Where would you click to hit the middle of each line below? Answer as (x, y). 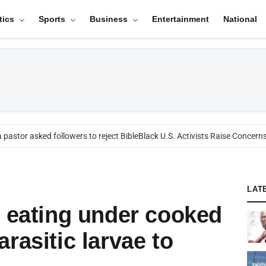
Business (110, 19)
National (240, 19)
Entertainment (180, 19)
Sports (53, 19)
